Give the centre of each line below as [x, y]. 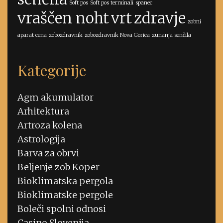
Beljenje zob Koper [58, 167]
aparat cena [32, 35]
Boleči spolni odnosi [62, 209]
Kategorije [52, 70]
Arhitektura [43, 111]
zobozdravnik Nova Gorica [117, 35]
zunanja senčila [171, 35]
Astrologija [41, 139]
